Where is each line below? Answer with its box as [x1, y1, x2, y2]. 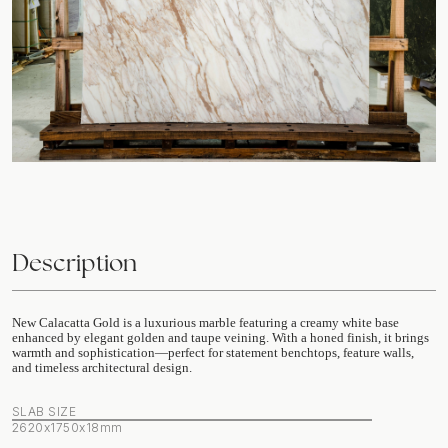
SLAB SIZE [12, 404, 77, 420]
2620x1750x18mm [12, 420, 123, 436]
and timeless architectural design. [12, 360, 192, 376]
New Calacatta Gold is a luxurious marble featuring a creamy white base [12, 315, 399, 331]
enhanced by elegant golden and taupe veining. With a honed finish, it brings [12, 330, 429, 346]
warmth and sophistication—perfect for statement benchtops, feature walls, [12, 345, 414, 361]
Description [12, 247, 137, 279]
